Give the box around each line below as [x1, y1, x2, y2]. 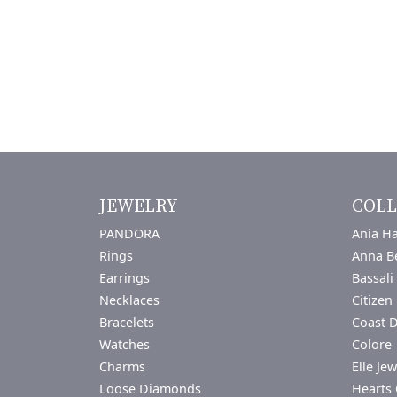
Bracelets [99, 313, 154, 331]
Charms [99, 357, 145, 375]
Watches [99, 335, 150, 353]
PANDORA [99, 224, 160, 242]
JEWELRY [99, 195, 177, 218]
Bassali [352, 269, 393, 286]
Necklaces [99, 291, 160, 308]
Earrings [99, 269, 150, 286]
